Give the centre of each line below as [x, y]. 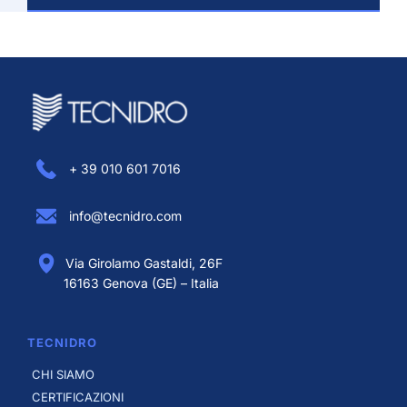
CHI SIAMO [63, 374]
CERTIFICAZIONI [78, 397]
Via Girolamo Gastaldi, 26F [144, 263]
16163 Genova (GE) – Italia [141, 283]
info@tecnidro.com [124, 215]
